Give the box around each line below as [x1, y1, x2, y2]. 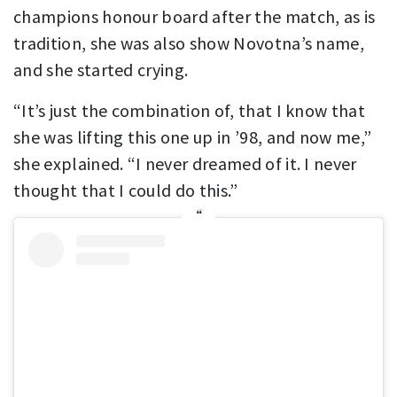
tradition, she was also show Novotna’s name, [13, 31, 365, 54]
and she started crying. [13, 58, 189, 81]
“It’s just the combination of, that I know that [13, 98, 366, 121]
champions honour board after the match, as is [13, 4, 376, 27]
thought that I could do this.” [13, 178, 238, 201]
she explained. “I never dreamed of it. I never [13, 152, 357, 175]
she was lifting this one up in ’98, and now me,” [13, 125, 372, 148]
